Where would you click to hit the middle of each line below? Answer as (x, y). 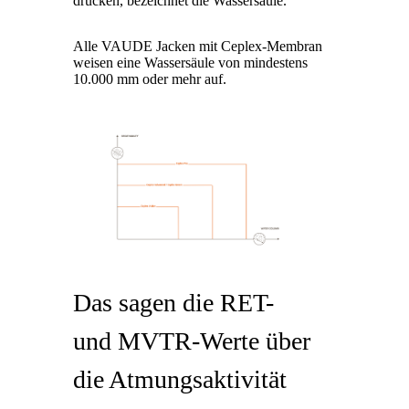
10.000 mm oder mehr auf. (150, 79)
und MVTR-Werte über (192, 341)
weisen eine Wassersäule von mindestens (190, 63)
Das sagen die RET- (173, 302)
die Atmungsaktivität (180, 379)
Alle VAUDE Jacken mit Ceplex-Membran (198, 47)
